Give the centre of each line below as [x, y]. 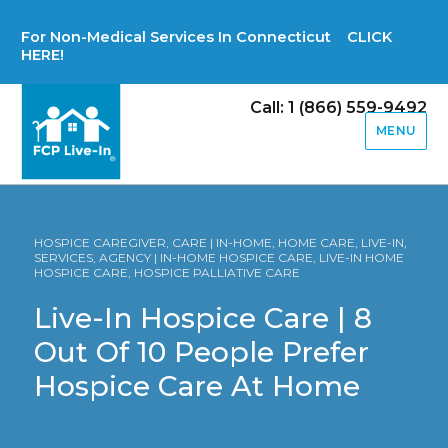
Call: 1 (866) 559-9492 [338, 107]
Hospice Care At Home [197, 386]
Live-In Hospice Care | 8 [203, 318]
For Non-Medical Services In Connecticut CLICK [207, 37]
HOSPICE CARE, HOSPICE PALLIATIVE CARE [167, 273]
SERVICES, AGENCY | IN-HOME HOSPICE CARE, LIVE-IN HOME [219, 258]
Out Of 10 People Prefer [202, 352]
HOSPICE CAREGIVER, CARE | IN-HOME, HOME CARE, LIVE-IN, [221, 243]
